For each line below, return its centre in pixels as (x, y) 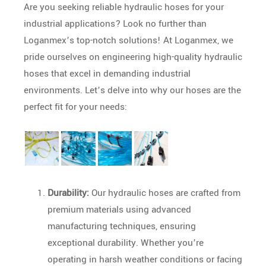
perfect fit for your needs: (75, 107)
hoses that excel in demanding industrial (107, 74)
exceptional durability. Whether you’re (126, 243)
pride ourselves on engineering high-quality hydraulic (133, 57)
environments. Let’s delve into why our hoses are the (132, 91)
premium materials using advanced (119, 209)
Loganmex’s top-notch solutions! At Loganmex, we (129, 41)
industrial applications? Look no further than (115, 24)
